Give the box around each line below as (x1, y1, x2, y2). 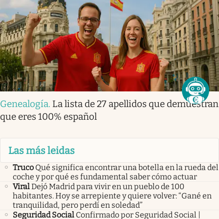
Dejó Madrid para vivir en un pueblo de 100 (31, 181, 184, 191)
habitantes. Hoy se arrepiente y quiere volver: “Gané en (13, 191, 212, 200)
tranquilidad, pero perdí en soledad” (13, 200, 143, 210)
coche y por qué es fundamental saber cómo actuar (13, 172, 197, 181)
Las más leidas (8, 144, 75, 156)
